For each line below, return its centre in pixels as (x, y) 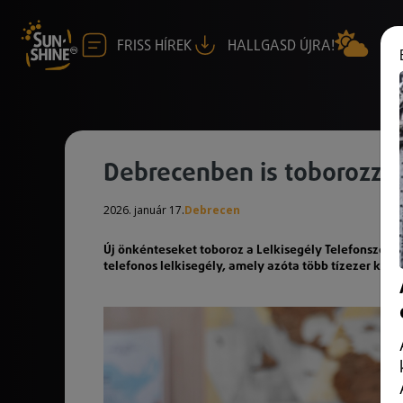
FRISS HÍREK (154, 46)
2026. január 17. (144, 210)
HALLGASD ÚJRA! (281, 46)
